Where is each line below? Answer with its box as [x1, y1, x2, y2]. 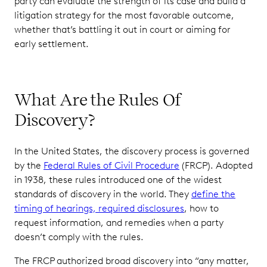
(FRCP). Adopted [179, 159, 253, 171]
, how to [184, 202, 219, 214]
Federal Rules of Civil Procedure [44, 159, 179, 171]
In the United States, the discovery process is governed [14, 145, 249, 157]
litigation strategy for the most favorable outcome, [14, 9, 234, 21]
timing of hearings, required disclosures [14, 202, 184, 214]
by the [14, 159, 44, 171]
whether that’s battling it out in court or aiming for [14, 23, 231, 35]
